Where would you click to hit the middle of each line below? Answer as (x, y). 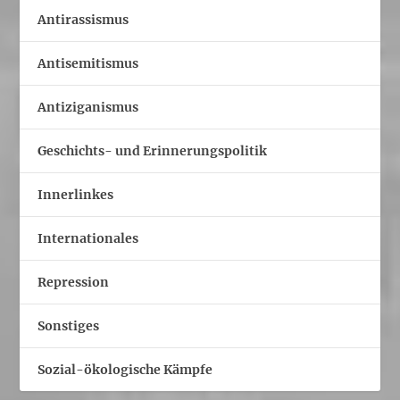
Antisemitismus (88, 63)
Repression (74, 282)
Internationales (88, 238)
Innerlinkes (76, 194)
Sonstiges (69, 325)
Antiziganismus (88, 107)
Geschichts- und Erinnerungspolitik (153, 150)
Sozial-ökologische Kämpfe (125, 369)
